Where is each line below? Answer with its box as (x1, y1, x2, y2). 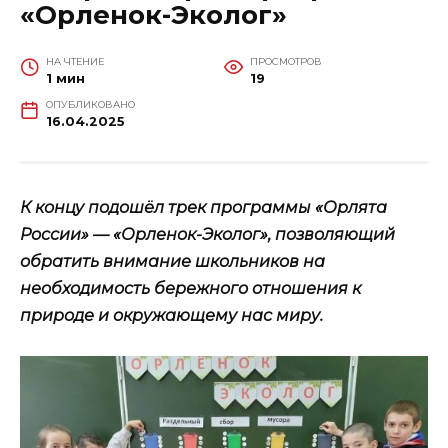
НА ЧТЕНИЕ (45, 55, 104, 67)
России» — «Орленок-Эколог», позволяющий (20, 224, 395, 244)
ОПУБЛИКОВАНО (45, 98, 135, 110)
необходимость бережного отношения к (20, 278, 361, 298)
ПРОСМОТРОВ (249, 55, 322, 67)
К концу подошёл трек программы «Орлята (20, 197, 387, 217)
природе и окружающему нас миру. (20, 305, 323, 325)
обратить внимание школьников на (20, 251, 325, 271)
